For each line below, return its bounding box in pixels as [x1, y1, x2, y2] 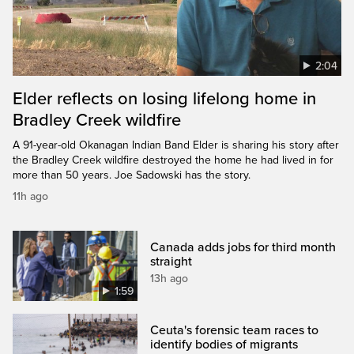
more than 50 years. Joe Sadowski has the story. [13, 168, 250, 182]
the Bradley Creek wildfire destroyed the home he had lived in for [13, 153, 333, 167]
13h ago [150, 271, 189, 285]
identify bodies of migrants [150, 336, 299, 352]
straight [150, 253, 193, 269]
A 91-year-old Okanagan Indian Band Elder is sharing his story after [13, 137, 339, 152]
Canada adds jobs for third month [150, 239, 337, 255]
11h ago [13, 189, 48, 203]
